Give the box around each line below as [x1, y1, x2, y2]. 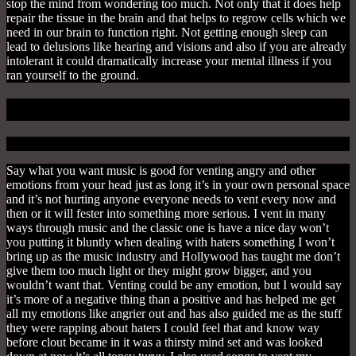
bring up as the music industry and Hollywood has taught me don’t [6, 250, 340, 264]
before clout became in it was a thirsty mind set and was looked [6, 335, 323, 350]
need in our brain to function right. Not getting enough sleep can [6, 25, 327, 40]
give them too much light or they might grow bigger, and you [6, 264, 311, 278]
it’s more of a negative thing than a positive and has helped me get [6, 292, 335, 307]
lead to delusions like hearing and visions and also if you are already [6, 40, 346, 54]
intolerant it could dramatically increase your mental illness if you [6, 54, 331, 68]
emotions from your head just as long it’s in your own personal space [6, 178, 350, 192]
